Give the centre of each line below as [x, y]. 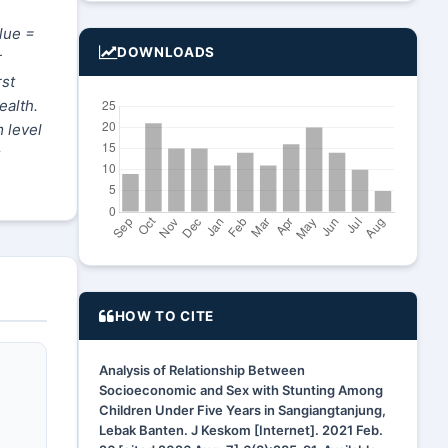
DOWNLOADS [166, 52]
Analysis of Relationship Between [202, 370]
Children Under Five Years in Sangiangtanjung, [242, 410]
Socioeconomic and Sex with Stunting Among [241, 390]
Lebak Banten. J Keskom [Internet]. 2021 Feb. [241, 430]
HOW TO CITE [164, 315]
